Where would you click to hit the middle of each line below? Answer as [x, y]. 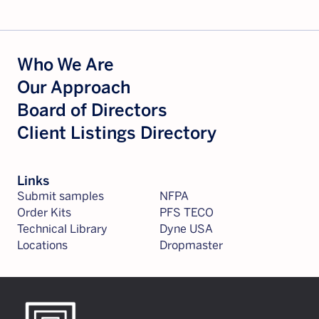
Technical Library [62, 229]
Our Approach [74, 87]
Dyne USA [186, 229]
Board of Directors [92, 110]
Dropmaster [191, 245]
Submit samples [61, 196]
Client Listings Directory [117, 133]
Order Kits [44, 213]
